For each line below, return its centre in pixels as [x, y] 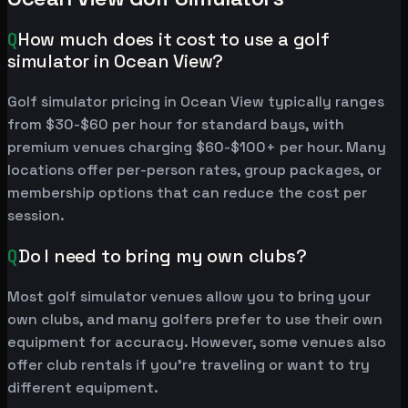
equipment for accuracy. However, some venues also [197, 342]
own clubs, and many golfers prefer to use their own [195, 320]
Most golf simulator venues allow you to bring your [189, 297]
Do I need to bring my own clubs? [162, 256]
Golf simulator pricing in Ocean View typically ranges [196, 102]
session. [36, 216]
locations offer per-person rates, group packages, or [194, 170]
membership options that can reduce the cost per [187, 193]
